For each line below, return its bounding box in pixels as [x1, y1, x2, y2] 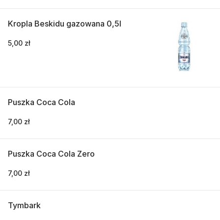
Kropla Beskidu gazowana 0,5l [8, 18, 121, 28]
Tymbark [8, 200, 41, 210]
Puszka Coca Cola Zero [8, 148, 95, 159]
